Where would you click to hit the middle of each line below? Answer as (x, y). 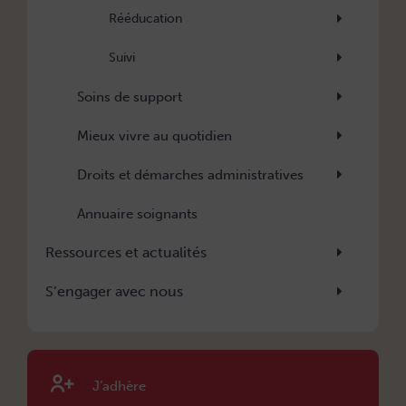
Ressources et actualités (126, 253)
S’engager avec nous (114, 292)
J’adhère (119, 387)
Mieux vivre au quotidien (155, 136)
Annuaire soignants (137, 214)
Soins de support (130, 97)
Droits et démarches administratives (190, 175)
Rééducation (145, 19)
